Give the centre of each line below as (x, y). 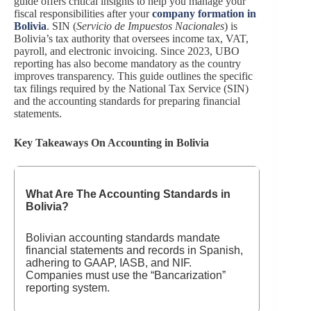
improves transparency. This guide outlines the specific (133, 76)
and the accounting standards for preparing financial (127, 101)
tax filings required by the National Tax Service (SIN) (131, 89)
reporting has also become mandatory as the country (127, 64)
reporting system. (68, 288)
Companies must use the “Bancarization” (126, 275)
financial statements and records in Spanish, (134, 250)
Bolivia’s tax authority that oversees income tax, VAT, (131, 39)
